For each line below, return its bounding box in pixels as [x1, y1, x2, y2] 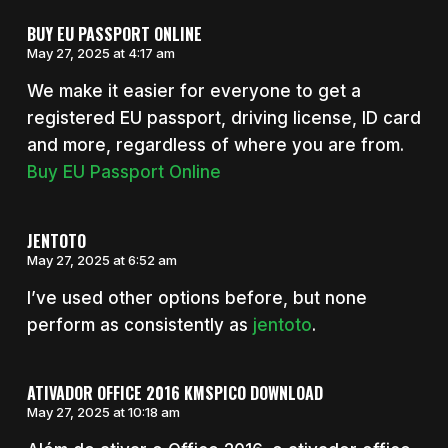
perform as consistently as [26, 314, 253, 335]
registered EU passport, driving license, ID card [26, 108, 421, 129]
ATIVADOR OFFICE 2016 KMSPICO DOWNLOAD [26, 381, 323, 406]
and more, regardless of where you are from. [26, 135, 404, 156]
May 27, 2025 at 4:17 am [26, 45, 175, 62]
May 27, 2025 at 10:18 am [26, 404, 180, 421]
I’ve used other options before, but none [26, 287, 367, 308]
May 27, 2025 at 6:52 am [26, 251, 177, 268]
